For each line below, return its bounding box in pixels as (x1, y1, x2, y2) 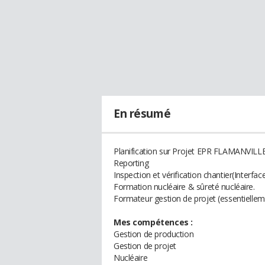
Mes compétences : (114, 216, 193, 228)
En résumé (114, 106, 171, 121)
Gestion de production (114, 228, 194, 240)
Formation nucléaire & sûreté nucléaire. (114, 181, 255, 192)
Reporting (114, 157, 149, 169)
